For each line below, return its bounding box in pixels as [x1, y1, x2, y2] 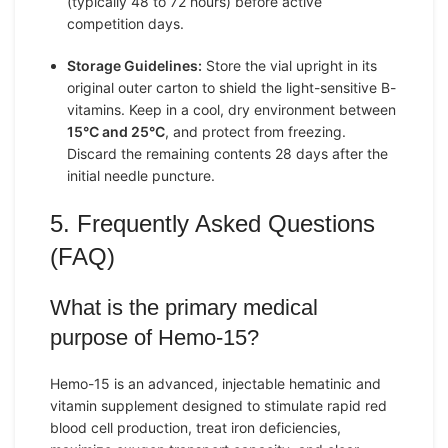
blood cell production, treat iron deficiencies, [50, 419, 341, 436]
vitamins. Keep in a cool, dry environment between [67, 101, 396, 118]
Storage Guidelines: [67, 57, 202, 74]
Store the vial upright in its [202, 57, 377, 74]
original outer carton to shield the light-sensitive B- [67, 79, 396, 96]
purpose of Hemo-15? [50, 325, 259, 350]
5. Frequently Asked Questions [50, 210, 375, 237]
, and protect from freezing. [165, 123, 346, 140]
